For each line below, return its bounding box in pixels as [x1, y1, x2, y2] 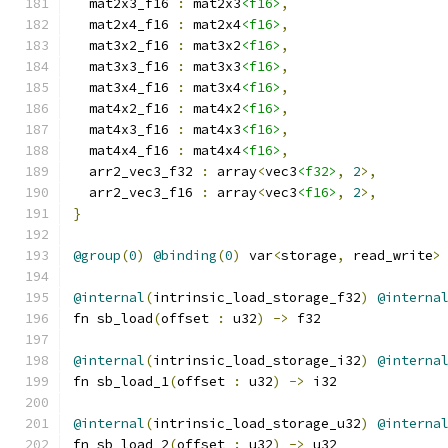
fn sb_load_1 [73, 373, 169, 390]
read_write [345, 247, 433, 264]
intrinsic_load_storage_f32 [153, 289, 361, 306]
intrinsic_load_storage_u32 [153, 415, 361, 432]
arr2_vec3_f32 [73, 163, 201, 180]
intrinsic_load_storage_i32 [153, 352, 361, 369]
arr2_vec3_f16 [73, 184, 201, 201]
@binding [153, 247, 217, 264]
